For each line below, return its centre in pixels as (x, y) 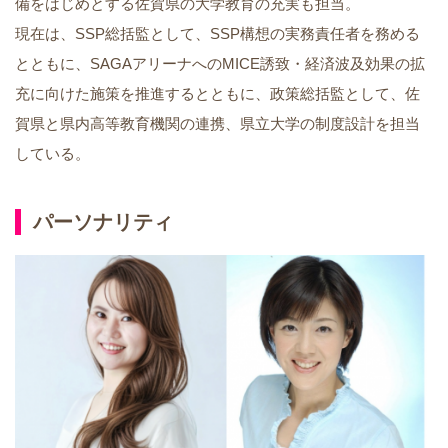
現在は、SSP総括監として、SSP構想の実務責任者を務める (217, 34)
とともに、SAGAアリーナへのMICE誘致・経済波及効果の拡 (220, 64)
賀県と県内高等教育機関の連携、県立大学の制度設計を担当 (217, 124)
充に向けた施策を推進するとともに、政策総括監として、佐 (217, 94)
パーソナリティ (103, 222)
